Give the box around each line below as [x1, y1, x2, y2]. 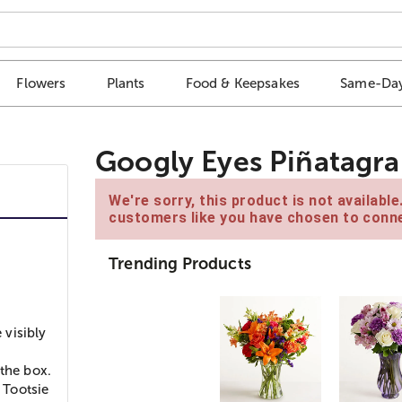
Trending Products [109, 254, 251, 273]
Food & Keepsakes [185, 75, 301, 92]
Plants [106, 75, 145, 92]
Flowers [16, 75, 66, 92]
